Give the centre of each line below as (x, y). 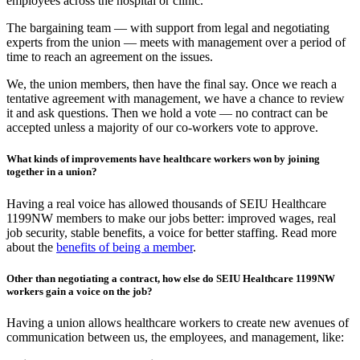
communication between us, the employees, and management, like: (175, 337)
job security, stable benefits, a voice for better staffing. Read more (172, 232)
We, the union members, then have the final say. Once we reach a (172, 84)
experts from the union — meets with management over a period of (176, 43)
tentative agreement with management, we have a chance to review (176, 99)
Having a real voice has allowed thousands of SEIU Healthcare (166, 203)
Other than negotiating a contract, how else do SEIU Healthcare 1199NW (171, 278)
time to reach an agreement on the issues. (110, 57)
